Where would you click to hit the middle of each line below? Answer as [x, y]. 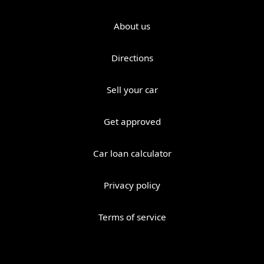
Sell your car [132, 90]
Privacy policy [132, 185]
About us [132, 26]
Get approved [132, 122]
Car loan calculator [132, 154]
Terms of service [132, 217]
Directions [132, 58]
